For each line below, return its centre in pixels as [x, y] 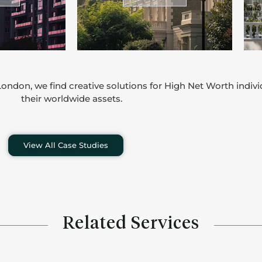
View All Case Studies [65, 145]
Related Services [131, 224]
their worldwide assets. [71, 99]
